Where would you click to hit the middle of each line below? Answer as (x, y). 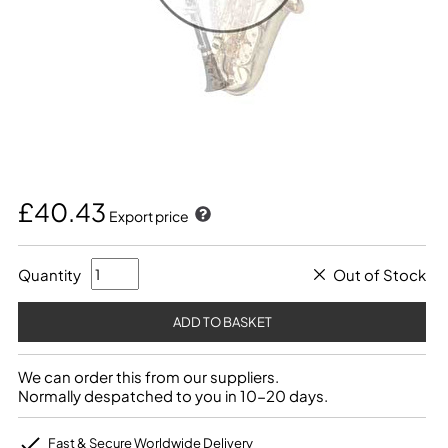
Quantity (49, 274)
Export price (150, 216)
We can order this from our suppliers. (148, 376)
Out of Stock (379, 274)
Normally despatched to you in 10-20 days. (173, 395)
